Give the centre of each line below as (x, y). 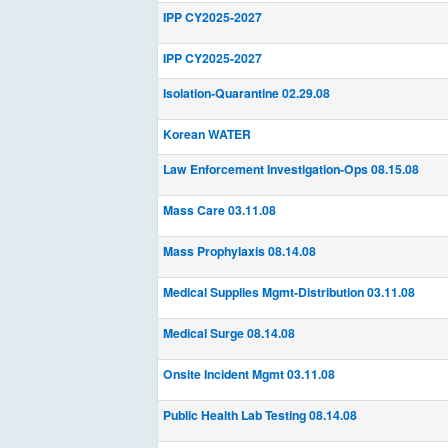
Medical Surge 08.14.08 (229, 333)
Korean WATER (207, 134)
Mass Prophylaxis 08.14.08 (239, 251)
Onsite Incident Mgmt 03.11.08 (249, 374)
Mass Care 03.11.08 (219, 210)
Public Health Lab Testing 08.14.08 (260, 415)
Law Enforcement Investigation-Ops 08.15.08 (291, 169)
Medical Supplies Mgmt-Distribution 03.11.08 (289, 292)
